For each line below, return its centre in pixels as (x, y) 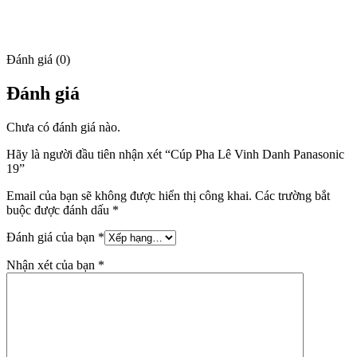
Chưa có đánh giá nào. (63, 127)
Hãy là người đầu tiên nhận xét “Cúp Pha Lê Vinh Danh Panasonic (175, 154)
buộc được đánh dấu (59, 210)
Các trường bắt (292, 195)
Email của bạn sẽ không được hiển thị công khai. (129, 195)
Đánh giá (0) (38, 59)
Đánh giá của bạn (52, 237)
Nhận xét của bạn (52, 265)
